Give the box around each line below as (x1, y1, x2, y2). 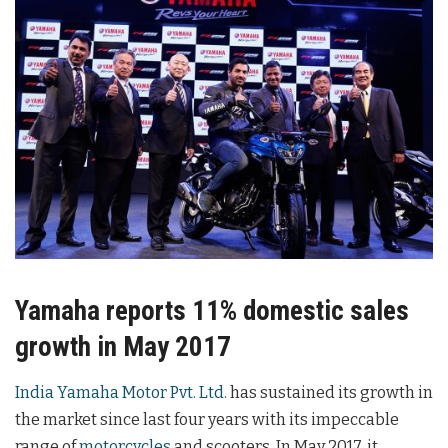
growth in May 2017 (15, 331, 231, 364)
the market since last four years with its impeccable (15, 410, 399, 430)
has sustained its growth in (227, 383, 433, 403)
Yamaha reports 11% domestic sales (15, 295, 409, 328)
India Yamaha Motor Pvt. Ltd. (15, 383, 227, 403)
